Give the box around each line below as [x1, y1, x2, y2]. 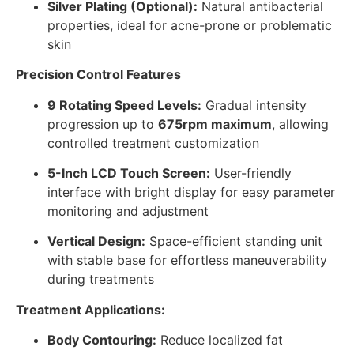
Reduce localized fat [156, 332, 283, 348]
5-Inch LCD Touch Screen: [47, 164, 210, 181]
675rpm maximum [158, 115, 272, 132]
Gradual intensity [201, 96, 307, 113]
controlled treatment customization [47, 134, 259, 151]
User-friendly [210, 164, 292, 181]
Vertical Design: [47, 233, 145, 250]
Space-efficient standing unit [145, 233, 322, 250]
